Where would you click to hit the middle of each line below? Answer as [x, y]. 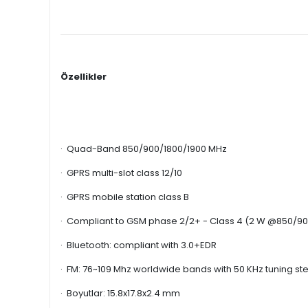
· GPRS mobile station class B [125, 197]
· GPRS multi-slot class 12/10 [121, 173]
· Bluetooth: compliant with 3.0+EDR [139, 245]
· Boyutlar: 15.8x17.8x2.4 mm [120, 293]
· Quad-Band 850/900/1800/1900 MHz [144, 149]
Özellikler [84, 77]
